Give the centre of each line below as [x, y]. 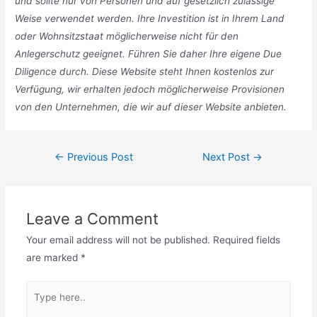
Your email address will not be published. [118, 240]
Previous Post [98, 157]
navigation [60, 170]
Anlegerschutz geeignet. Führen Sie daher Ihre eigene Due [149, 53]
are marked [53, 257]
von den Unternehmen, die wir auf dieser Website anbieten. [151, 106]
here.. [38, 307]
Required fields [245, 240]
